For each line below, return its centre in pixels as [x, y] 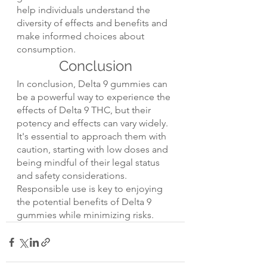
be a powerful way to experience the [95, 97]
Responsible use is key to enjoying [91, 189]
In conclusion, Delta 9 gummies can [93, 84]
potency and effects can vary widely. [94, 123]
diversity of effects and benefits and [93, 23]
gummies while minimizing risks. [85, 215]
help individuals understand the [85, 10]
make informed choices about [82, 36]
